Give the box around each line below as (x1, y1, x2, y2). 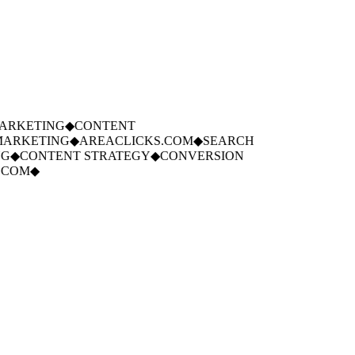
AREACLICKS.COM (68, 134, 183, 148)
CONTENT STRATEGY (9, 149, 140, 163)
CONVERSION (149, 149, 234, 163)
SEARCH (192, 134, 244, 148)
